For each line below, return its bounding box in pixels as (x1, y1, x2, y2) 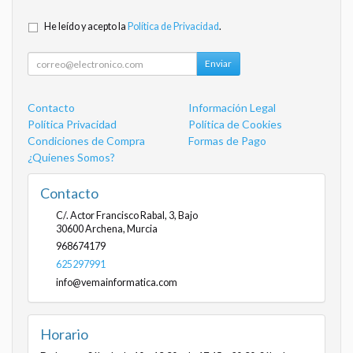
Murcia (127, 223, 158, 236)
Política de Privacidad (128, 20, 219, 33)
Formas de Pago (188, 134, 266, 148)
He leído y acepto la (44, 20, 128, 33)
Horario (40, 325, 88, 344)
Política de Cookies (188, 117, 282, 132)
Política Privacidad (28, 117, 117, 132)
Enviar (205, 58, 232, 70)
